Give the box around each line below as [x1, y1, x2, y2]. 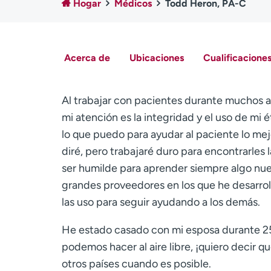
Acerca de [64, 51, 110, 64]
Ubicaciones [129, 51, 184, 64]
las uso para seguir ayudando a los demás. [62, 195, 260, 209]
